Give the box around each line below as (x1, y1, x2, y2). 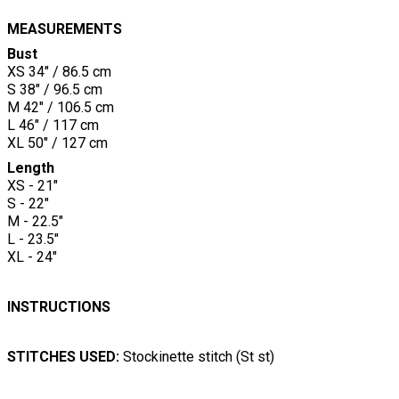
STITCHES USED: (7, 348, 123, 366)
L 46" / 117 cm (7, 117, 99, 134)
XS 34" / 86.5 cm (7, 63, 111, 81)
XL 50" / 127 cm (7, 134, 108, 152)
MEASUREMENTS (7, 20, 122, 38)
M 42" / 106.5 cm (7, 99, 114, 117)
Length (7, 159, 54, 177)
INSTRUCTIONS (7, 298, 110, 316)
